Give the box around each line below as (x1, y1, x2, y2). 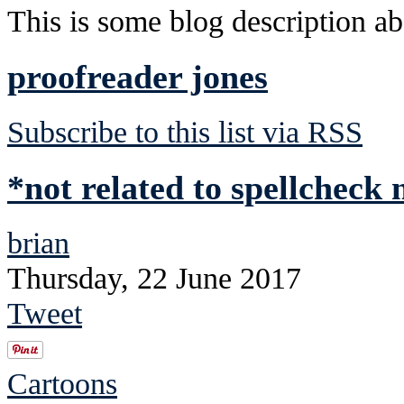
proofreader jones (7, 57, 268, 96)
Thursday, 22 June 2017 (7, 260, 301, 295)
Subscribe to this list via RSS (7, 114, 363, 149)
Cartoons (7, 365, 117, 400)
